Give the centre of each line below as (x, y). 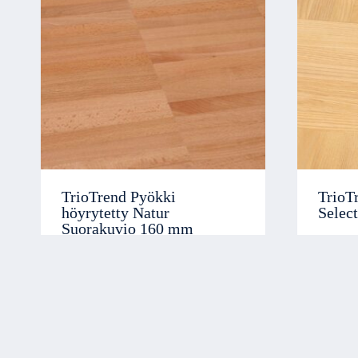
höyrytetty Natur (115, 213)
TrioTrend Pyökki (119, 197)
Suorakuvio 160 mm (127, 229)
